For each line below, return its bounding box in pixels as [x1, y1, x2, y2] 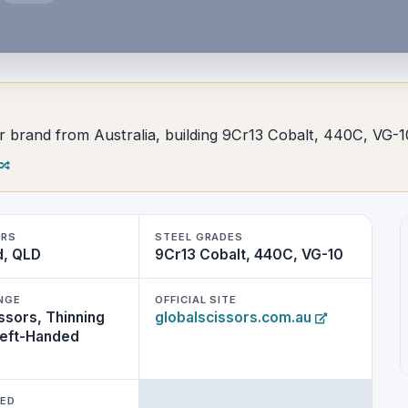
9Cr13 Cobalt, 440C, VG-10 [155, 245, 344, 263]
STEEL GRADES [155, 229, 244, 243]
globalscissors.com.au [155, 309, 316, 327]
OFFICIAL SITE [155, 293, 237, 307]
